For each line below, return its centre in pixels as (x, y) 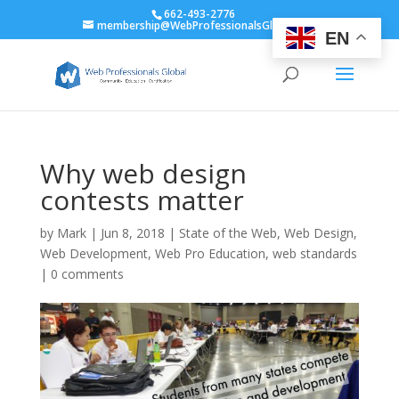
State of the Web (228, 233)
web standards (314, 253)
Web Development (94, 253)
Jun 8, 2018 (132, 233)
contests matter (142, 200)
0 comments (87, 274)
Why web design (143, 173)
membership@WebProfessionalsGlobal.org (206, 25)
